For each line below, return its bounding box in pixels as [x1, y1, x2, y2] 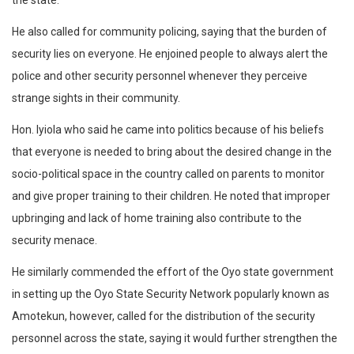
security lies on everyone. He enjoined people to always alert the [12, 47, 328, 61]
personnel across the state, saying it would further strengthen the [12, 332, 337, 345]
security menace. [12, 234, 97, 247]
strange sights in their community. [12, 92, 180, 105]
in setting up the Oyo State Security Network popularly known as [12, 288, 330, 301]
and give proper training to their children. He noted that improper [12, 190, 330, 203]
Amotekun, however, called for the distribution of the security [12, 310, 315, 323]
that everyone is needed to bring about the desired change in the [12, 145, 332, 159]
